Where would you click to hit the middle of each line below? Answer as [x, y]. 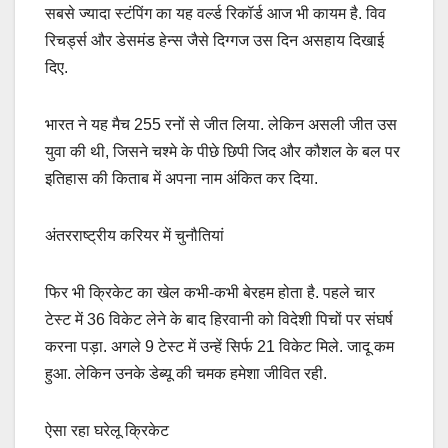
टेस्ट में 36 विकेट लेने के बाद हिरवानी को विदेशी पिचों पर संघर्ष [219, 319]
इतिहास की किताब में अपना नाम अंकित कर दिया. [181, 178]
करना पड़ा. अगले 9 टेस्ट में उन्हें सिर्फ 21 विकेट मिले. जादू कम [219, 346]
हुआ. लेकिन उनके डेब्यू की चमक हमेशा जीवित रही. [186, 373]
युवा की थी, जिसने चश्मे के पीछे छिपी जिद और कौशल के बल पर [222, 151]
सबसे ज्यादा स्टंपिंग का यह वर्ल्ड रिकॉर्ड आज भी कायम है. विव [215, 13]
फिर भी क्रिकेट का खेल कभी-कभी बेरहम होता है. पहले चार [210, 292]
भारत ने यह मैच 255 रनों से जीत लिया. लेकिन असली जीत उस [221, 124]
